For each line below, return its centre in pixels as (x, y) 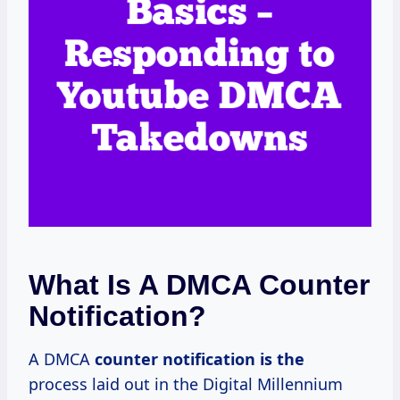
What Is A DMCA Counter (199, 284)
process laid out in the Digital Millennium (186, 383)
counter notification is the (200, 358)
